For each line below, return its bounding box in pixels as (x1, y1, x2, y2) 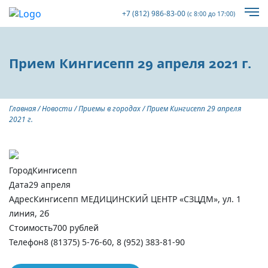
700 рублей (53, 222, 99, 233)
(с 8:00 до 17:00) (185, 9, 235, 18)
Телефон (9, 236, 44, 248)
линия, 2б (9, 208, 49, 219)
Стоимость (9, 222, 53, 233)
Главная (9, 103, 36, 114)
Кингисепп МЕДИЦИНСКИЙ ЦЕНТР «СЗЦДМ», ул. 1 (33, 193, 241, 205)
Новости (42, 103, 72, 114)
